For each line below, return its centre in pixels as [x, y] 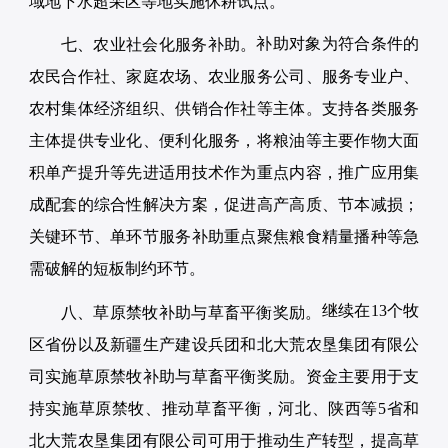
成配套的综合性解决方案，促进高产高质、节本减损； [224, 205]
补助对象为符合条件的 [338, 43]
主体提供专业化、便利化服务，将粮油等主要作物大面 [224, 141]
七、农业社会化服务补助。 [158, 45]
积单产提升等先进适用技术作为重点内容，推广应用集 [224, 173]
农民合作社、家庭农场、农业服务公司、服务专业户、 [224, 77]
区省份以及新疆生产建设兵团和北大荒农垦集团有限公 [224, 344]
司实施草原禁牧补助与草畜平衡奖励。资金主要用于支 [224, 376]
